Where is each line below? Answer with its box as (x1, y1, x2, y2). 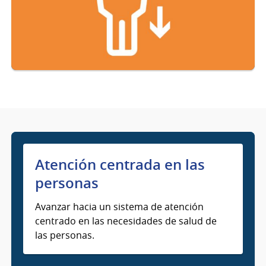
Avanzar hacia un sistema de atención (35, 200, 204, 214)
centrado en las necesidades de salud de (35, 214, 217, 228)
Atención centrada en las (35, 155, 205, 175)
